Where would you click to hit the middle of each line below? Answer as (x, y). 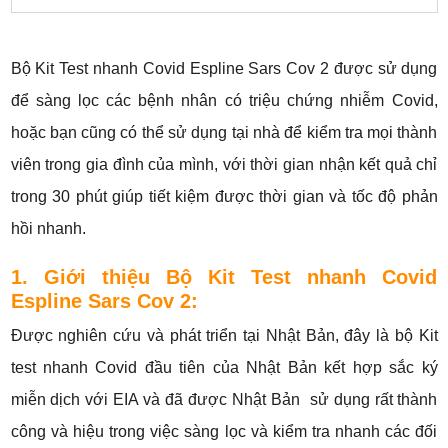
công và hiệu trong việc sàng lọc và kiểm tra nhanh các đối (224, 432)
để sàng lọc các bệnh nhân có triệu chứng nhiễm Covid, (224, 101)
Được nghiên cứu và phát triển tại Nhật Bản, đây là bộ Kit (224, 336)
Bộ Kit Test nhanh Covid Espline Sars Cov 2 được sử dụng (224, 69)
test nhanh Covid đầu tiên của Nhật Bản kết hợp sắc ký (224, 368)
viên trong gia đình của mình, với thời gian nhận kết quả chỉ (224, 165)
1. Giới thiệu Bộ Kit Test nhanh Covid (224, 277)
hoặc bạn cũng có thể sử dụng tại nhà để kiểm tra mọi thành (224, 133)
